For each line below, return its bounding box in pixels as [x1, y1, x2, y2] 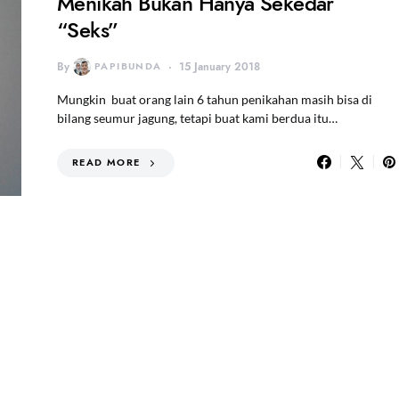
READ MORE [72, 156, 141, 170]
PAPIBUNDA [94, 60, 162, 74]
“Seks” [57, 15, 118, 45]
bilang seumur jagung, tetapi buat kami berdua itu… [57, 110, 338, 126]
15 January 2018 [179, 60, 261, 75]
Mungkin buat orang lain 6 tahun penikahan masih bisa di [57, 92, 372, 108]
